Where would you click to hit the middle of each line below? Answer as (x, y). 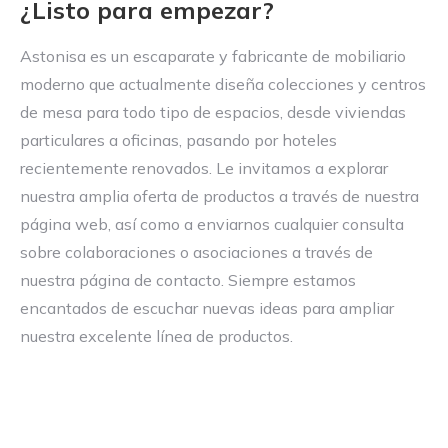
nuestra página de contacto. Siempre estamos (188, 280)
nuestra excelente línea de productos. (156, 336)
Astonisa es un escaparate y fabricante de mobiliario (213, 56)
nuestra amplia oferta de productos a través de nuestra (219, 196)
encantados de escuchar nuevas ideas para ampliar (207, 308)
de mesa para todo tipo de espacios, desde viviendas (213, 112)
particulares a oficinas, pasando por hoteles (178, 140)
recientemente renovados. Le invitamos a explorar (204, 168)
